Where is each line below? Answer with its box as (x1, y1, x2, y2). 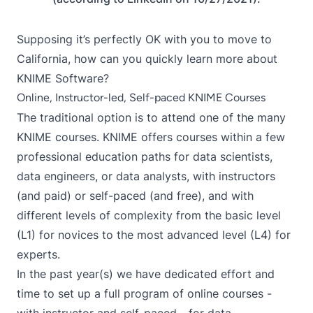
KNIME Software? (17, 71, 109, 85)
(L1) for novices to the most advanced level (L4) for (17, 227, 291, 242)
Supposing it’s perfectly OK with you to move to (17, 31, 272, 46)
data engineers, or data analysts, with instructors (17, 168, 275, 183)
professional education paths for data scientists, (17, 149, 272, 163)
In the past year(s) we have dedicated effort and (17, 266, 275, 281)
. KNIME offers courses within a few (96, 129, 285, 144)
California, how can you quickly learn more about (17, 51, 277, 66)
